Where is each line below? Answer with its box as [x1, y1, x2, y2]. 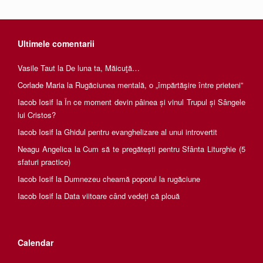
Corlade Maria [18, 79, 65, 90]
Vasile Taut [18, 62, 55, 73]
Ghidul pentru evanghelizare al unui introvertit [64, 126, 217, 137]
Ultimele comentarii [18, 38, 95, 49]
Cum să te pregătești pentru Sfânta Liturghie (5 [83, 143, 246, 154]
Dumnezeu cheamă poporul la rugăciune [64, 173, 200, 184]
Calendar [18, 237, 53, 248]
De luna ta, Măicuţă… [66, 62, 140, 73]
